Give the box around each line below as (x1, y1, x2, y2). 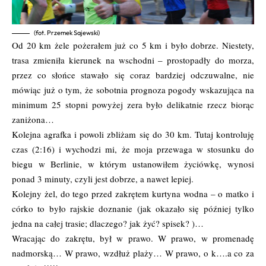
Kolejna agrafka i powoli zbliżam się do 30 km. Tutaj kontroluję (12, 128, 254, 140)
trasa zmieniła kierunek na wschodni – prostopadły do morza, (12, 53, 254, 66)
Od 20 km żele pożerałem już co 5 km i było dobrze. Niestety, (12, 39, 254, 51)
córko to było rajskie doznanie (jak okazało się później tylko (12, 202, 254, 214)
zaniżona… (12, 113, 54, 125)
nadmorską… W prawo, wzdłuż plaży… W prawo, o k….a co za (12, 246, 254, 259)
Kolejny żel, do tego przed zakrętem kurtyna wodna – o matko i (12, 187, 254, 199)
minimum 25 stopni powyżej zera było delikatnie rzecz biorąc (12, 98, 254, 110)
